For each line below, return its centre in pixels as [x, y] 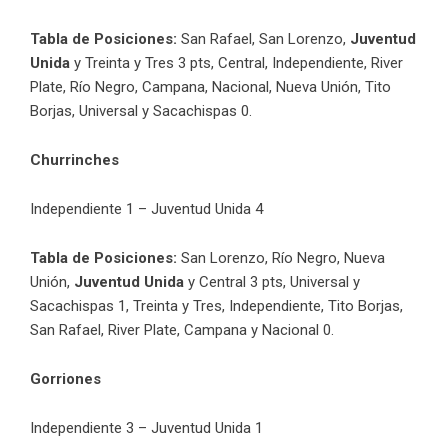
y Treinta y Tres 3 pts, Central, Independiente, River [236, 62]
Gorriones [65, 378]
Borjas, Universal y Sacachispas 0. [143, 110]
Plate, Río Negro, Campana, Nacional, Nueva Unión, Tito [210, 86]
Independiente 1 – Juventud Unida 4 [146, 208]
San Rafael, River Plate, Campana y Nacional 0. [182, 329]
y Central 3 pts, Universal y [272, 281]
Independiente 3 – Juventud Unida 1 [146, 427]
